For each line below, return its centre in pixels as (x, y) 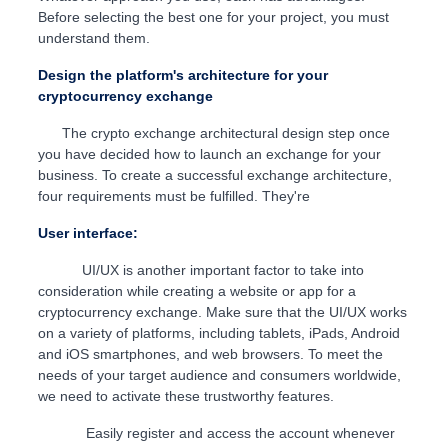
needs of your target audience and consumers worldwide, (219, 375)
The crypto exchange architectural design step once (213, 133)
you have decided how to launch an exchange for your (209, 154)
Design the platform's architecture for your (182, 75)
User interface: (89, 233)
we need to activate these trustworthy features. (185, 396)
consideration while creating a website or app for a (196, 291)
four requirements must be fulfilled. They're (173, 196)
